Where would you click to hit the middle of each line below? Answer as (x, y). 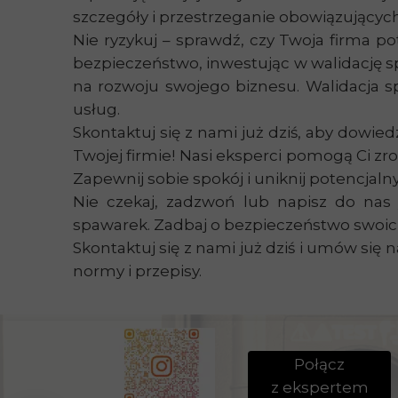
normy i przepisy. (137, 271)
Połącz (319, 364)
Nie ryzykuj (115, 40)
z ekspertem (319, 387)
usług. (96, 109)
